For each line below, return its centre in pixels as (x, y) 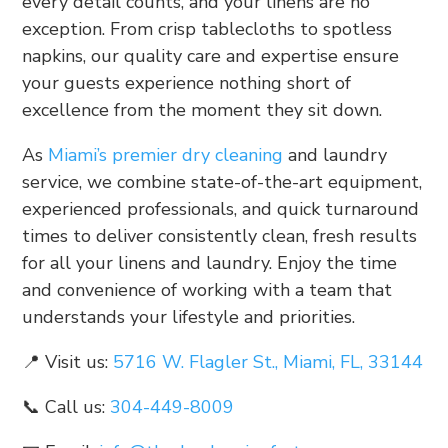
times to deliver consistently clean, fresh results (220, 235)
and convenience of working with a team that (207, 289)
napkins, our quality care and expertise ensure (211, 55)
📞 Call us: (66, 406)
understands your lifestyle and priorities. (189, 316)
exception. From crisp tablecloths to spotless (207, 28)
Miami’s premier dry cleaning (166, 154)
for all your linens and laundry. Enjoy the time (210, 262)
